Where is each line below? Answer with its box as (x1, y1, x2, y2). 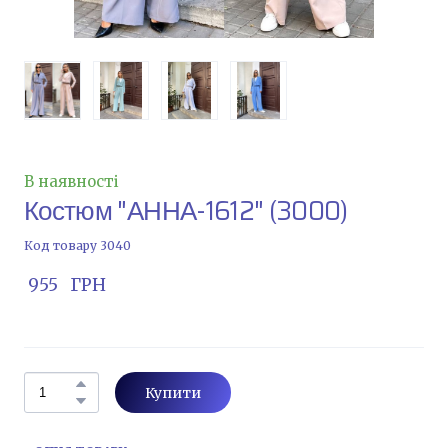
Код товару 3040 (24, 237, 131, 253)
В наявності (24, 171, 119, 191)
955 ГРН (28, 273, 106, 296)
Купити (145, 383, 201, 402)
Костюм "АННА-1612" (24, 189, 264, 231)
